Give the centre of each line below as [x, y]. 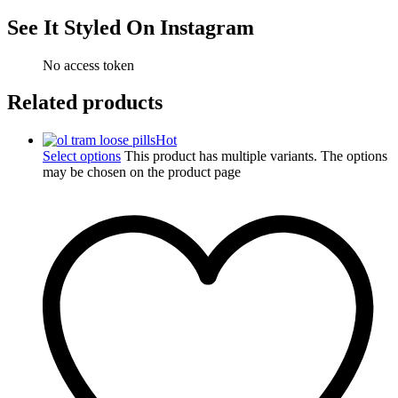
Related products [85, 103]
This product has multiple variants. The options [256, 156]
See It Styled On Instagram [131, 27]
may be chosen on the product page [142, 172]
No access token [88, 65]
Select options [82, 156]
